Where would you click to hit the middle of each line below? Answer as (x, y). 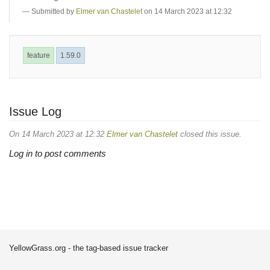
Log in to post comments (58, 153)
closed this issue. (210, 134)
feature (39, 55)
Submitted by (54, 11)
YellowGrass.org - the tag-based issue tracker (89, 248)
